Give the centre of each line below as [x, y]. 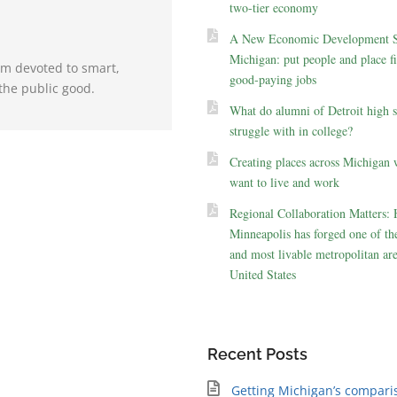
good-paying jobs [272, 79]
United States [262, 274]
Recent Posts [257, 354]
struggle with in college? [291, 130]
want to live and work [284, 182]
